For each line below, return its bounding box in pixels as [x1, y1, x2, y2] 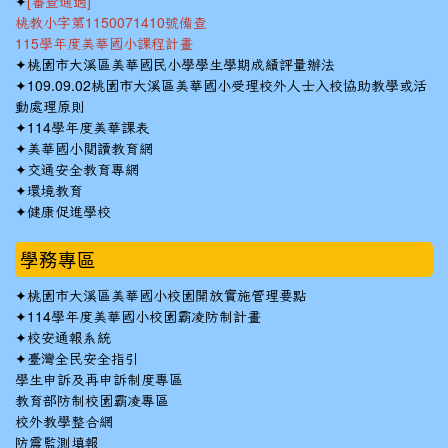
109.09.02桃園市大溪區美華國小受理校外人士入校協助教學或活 [27, 79, 427, 93]
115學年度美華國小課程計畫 [15, 37, 193, 51]
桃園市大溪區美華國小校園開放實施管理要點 [27, 289, 307, 303]
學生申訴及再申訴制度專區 [15, 373, 183, 387]
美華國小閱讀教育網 [27, 142, 153, 156]
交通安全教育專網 [27, 163, 139, 177]
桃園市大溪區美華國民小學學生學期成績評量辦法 [27, 58, 335, 72]
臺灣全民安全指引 [27, 352, 139, 366]
